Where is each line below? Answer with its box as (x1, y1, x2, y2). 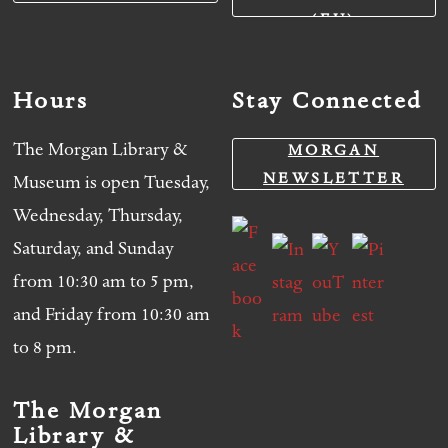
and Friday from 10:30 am (12, 303, 210, 326)
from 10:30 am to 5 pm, (12, 270, 194, 293)
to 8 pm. (12, 336, 77, 359)
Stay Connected (231, 85, 422, 116)
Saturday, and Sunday (12, 237, 174, 260)
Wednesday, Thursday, (12, 204, 183, 227)
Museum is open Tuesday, (12, 171, 210, 194)
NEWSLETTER (263, 168, 404, 188)
